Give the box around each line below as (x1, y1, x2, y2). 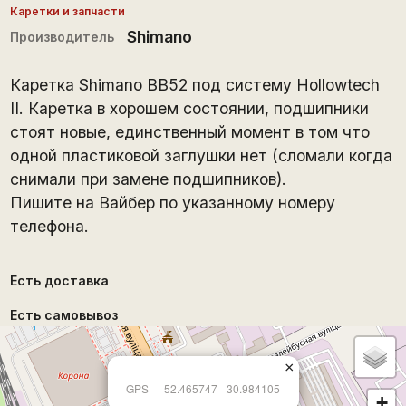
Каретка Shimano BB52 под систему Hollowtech (9, 74, 380, 94)
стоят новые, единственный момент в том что (9, 121, 370, 141)
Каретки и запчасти (9, 4, 125, 18)
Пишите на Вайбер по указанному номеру (9, 192, 335, 212)
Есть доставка (9, 272, 109, 288)
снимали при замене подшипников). (9, 169, 286, 188)
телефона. (9, 216, 89, 236)
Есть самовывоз (9, 306, 118, 323)
